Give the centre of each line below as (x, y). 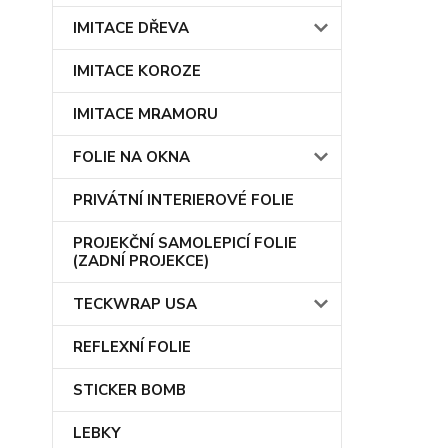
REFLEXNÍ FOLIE (132, 347)
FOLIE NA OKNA (131, 157)
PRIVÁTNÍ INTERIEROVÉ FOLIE (183, 200)
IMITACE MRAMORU (145, 114)
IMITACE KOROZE (137, 71)
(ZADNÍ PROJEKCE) (141, 261)
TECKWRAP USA (135, 304)
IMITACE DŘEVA (131, 28)
